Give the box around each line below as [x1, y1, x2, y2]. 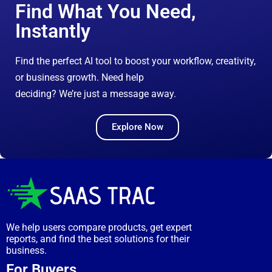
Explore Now [112, 121, 163, 133]
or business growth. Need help [15, 72, 144, 84]
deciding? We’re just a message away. [15, 88, 176, 100]
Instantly [15, 19, 90, 43]
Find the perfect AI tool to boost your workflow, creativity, [15, 55, 256, 67]
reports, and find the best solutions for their [6, 233, 189, 245]
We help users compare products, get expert [6, 221, 192, 233]
